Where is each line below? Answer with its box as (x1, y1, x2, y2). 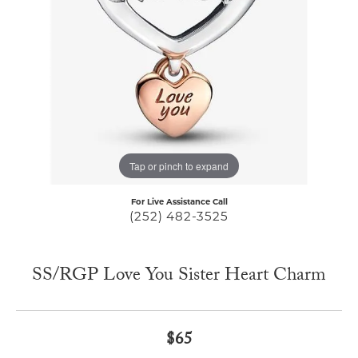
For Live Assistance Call (130, 199, 228, 207)
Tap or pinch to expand (129, 158, 229, 173)
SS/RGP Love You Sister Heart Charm (32, 261, 326, 293)
